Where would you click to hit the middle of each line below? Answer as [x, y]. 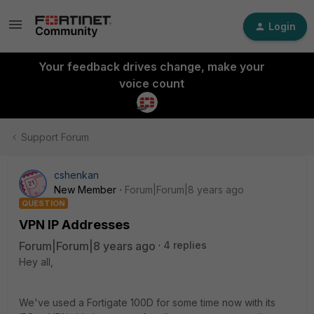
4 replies [185, 245]
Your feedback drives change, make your [151, 67]
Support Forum [55, 137]
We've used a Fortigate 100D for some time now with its [147, 302]
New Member [85, 190]
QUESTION [43, 203]
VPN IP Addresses [74, 225]
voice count [151, 83]
